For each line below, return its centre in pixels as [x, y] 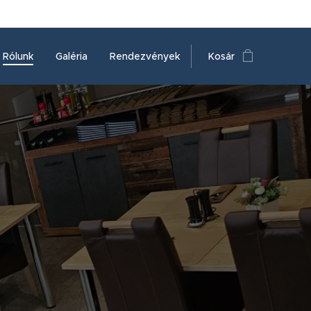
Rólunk [18, 56]
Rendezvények [145, 56]
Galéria [72, 56]
